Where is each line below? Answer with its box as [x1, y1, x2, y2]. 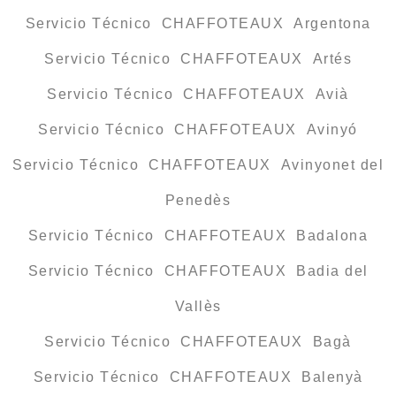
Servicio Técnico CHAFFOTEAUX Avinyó [38, 122, 358, 138]
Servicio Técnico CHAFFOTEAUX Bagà [44, 334, 352, 350]
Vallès [174, 299, 222, 315]
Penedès [164, 193, 232, 209]
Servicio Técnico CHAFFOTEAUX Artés [44, 51, 352, 67]
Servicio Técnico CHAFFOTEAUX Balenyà [33, 369, 363, 385]
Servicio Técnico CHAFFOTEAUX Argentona [25, 16, 371, 32]
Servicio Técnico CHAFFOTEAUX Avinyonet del [12, 157, 384, 173]
